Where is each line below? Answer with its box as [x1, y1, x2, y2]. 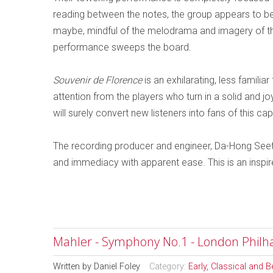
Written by [53, 261, 94, 272]
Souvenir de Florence [53, 74, 142, 86]
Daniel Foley [94, 261, 140, 272]
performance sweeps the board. [53, 41, 191, 53]
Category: [149, 261, 188, 272]
